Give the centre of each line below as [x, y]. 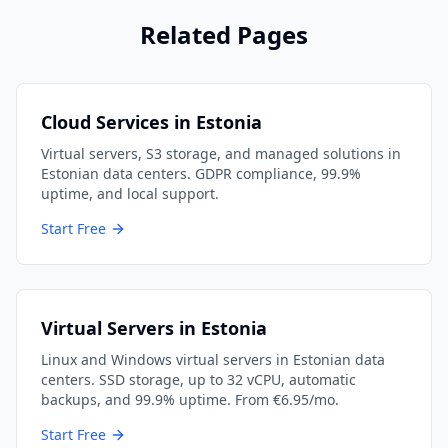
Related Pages [224, 34]
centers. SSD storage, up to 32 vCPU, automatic [198, 379]
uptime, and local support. [130, 193]
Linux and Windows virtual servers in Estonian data [213, 359]
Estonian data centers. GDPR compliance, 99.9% [201, 173]
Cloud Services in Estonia [151, 122]
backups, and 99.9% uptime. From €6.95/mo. [190, 399]
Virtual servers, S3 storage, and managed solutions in [221, 153]
